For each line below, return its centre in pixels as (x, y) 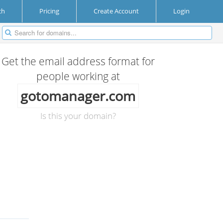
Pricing (49, 11)
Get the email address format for (78, 61)
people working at (78, 76)
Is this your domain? (78, 116)
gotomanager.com (78, 96)
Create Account (116, 11)
